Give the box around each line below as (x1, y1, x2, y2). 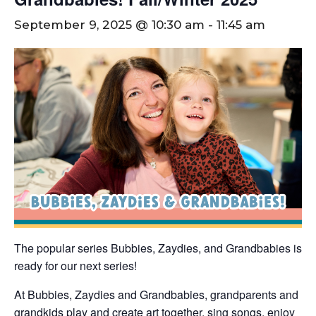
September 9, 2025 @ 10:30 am (14, 17, 205, 32)
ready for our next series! (14, 257, 137, 274)
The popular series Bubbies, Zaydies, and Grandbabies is (14, 239, 302, 256)
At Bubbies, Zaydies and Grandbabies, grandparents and (14, 286, 298, 303)
